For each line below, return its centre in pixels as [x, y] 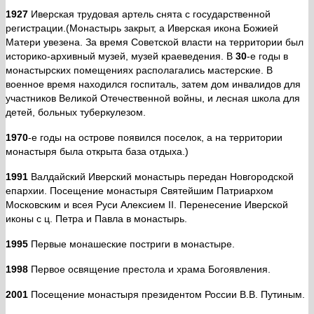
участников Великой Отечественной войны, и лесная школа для [153, 98]
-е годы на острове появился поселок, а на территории [155, 138]
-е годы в [267, 56]
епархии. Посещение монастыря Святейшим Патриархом [139, 191]
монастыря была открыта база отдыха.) [97, 152]
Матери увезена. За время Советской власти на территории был [155, 42]
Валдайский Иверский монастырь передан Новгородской [161, 177]
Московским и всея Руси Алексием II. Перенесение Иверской [147, 205]
